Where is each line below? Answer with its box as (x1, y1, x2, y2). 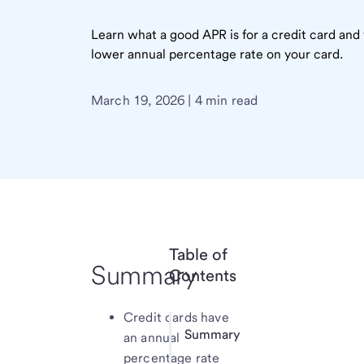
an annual (123, 329, 180, 345)
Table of (169, 244, 227, 264)
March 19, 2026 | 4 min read (91, 92, 258, 108)
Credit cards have (123, 309, 229, 325)
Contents (169, 265, 236, 285)
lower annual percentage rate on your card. (91, 45, 343, 62)
